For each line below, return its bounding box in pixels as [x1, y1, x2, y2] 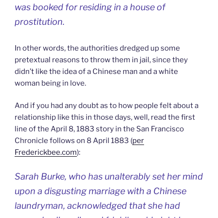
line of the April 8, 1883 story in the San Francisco [15, 125, 184, 133]
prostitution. [15, 16, 65, 27]
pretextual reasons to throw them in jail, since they [15, 55, 188, 64]
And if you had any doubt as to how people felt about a [15, 101, 199, 110]
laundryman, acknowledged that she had [15, 200, 180, 211]
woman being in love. [15, 78, 86, 88]
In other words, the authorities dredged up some [15, 43, 180, 53]
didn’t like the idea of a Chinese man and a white [15, 67, 178, 76]
